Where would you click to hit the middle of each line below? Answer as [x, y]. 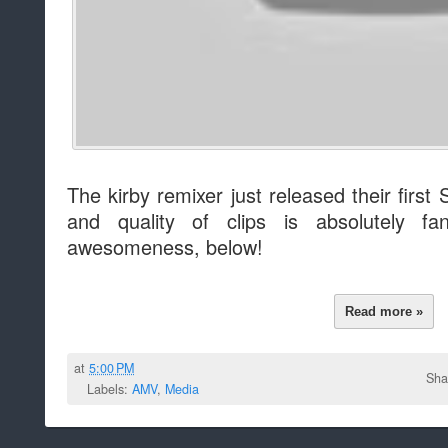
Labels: [109, 388]
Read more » [384, 312]
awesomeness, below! [165, 246]
